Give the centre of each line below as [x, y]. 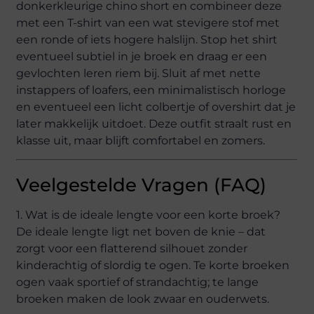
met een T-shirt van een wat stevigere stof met [148, 22]
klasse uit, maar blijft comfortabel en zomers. [141, 140]
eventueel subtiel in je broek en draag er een [142, 56]
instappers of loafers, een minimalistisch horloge [151, 90]
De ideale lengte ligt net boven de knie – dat [141, 231]
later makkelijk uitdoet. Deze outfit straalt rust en [154, 123]
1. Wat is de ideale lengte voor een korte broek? [149, 214]
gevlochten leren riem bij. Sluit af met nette [139, 73]
